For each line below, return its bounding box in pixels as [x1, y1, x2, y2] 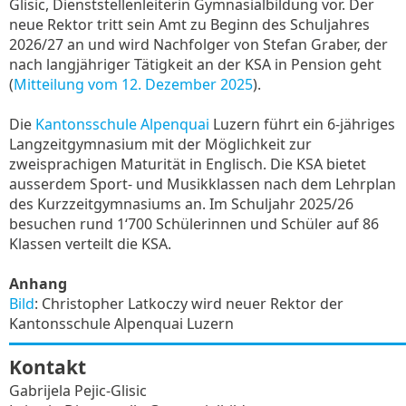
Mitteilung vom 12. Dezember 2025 [14, 74, 253, 94]
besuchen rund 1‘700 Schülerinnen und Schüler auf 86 [9, 214, 379, 234]
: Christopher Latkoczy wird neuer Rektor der [34, 294, 343, 314]
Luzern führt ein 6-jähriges [209, 114, 395, 134]
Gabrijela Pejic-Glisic [9, 381, 147, 401]
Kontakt [9, 354, 86, 380]
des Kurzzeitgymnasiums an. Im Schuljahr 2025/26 [9, 194, 353, 214]
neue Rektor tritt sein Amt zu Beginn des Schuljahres [9, 14, 370, 34]
